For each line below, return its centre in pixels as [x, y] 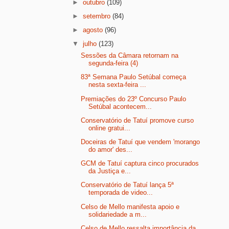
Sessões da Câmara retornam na [130, 56]
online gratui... [110, 128]
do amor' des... [111, 150]
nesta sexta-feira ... [118, 85]
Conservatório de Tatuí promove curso [138, 120]
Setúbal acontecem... [120, 106]
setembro [98, 16]
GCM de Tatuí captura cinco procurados [140, 164]
